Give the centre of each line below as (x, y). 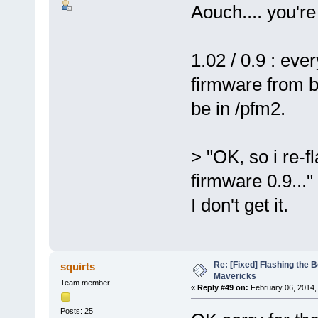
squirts (78, 266)
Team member (85, 282)
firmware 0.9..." (252, 181)
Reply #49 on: (223, 287)
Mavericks (235, 276)
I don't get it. (239, 205)
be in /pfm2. (238, 108)
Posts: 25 (76, 311)
